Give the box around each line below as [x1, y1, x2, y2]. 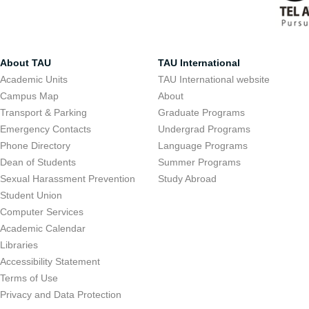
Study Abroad [158, 173, 217, 184]
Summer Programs [158, 157, 241, 168]
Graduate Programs [158, 107, 246, 118]
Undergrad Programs [158, 123, 251, 134]
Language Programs [158, 140, 248, 151]
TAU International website [158, 74, 270, 85]
